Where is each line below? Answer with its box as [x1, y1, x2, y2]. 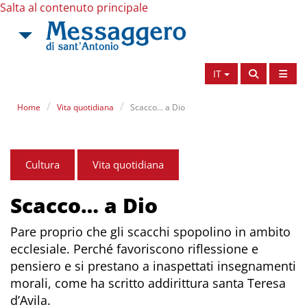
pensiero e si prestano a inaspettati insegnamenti [10, 258, 296, 274]
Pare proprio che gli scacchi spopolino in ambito [10, 223, 291, 240]
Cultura [25, 158, 60, 171]
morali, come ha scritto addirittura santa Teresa [10, 275, 286, 291]
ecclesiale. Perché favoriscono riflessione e [10, 241, 258, 257]
